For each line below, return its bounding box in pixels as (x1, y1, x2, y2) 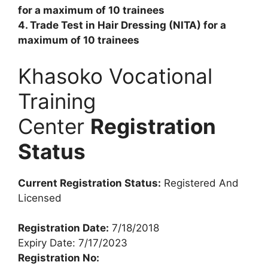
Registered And (161, 176, 239, 189)
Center (18, 113, 90, 139)
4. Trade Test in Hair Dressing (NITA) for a (18, 19, 226, 32)
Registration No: (18, 252, 99, 264)
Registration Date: (18, 222, 109, 234)
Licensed (18, 191, 62, 204)
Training (18, 88, 96, 114)
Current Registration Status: (18, 176, 161, 189)
